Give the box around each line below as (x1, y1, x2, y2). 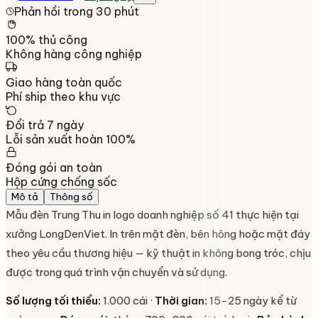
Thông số (50, 190, 93, 203)
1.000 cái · (101, 294, 155, 308)
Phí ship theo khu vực (6, 89, 121, 104)
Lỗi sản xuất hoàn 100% (6, 131, 136, 146)
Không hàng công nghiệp (6, 46, 142, 61)
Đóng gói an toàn (6, 160, 102, 175)
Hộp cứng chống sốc (6, 174, 117, 189)
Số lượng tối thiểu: (6, 294, 101, 308)
